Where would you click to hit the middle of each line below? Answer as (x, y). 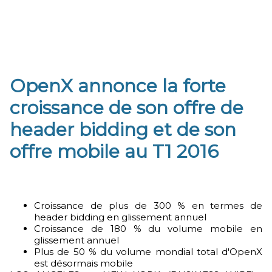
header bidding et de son (123, 130)
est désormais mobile (83, 263)
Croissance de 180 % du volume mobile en (148, 229)
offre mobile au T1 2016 (114, 151)
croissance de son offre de (127, 108)
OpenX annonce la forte (118, 86)
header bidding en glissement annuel (120, 217)
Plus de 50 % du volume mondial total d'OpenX (148, 252)
